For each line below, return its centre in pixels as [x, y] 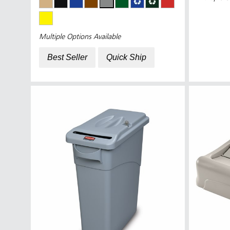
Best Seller [67, 57]
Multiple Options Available [80, 37]
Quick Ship [126, 57]
